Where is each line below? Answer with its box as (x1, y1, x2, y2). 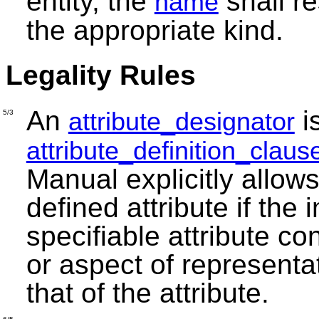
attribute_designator (68, 106, 295, 136)
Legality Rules (6, 60, 196, 91)
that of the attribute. (26, 277, 277, 308)
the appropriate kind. (26, 15, 291, 46)
